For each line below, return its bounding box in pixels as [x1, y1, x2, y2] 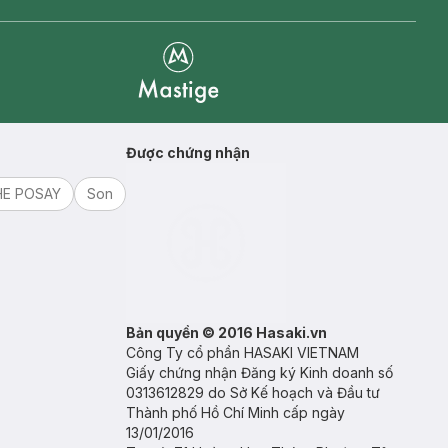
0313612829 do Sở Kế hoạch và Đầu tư [126, 384, 380, 401]
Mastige [137, 104, 195, 124]
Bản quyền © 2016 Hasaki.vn [126, 324, 327, 341]
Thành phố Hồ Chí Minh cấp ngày [126, 404, 345, 421]
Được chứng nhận [126, 144, 250, 161]
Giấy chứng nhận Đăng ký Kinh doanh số [126, 364, 393, 381]
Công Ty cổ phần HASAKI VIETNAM [126, 344, 359, 361]
